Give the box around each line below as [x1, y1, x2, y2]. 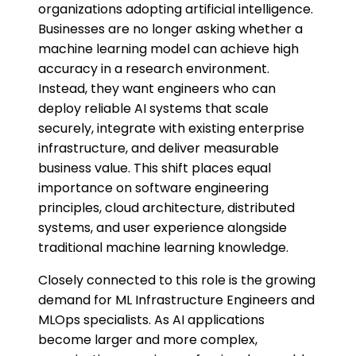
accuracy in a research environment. [38, 60, 269, 79]
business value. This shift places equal [38, 159, 271, 178]
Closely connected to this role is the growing [38, 271, 315, 290]
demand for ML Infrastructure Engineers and [38, 291, 315, 310]
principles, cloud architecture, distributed [38, 199, 295, 218]
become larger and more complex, [38, 331, 257, 350]
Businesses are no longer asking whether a [38, 20, 303, 39]
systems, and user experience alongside [38, 219, 287, 238]
